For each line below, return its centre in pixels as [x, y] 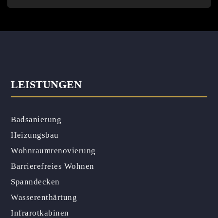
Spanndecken [35, 182]
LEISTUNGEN [46, 84]
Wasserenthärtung [44, 197]
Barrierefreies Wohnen [53, 166]
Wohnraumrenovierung [53, 151]
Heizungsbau [35, 135]
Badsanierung [36, 119]
